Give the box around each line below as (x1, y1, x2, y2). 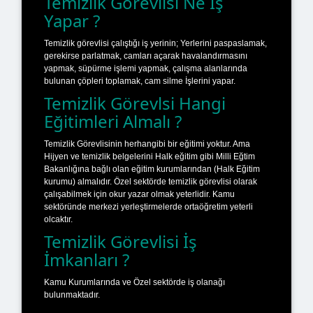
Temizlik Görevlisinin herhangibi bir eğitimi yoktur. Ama (44, 138, 250, 149)
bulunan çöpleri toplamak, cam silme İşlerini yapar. (44, 75, 235, 86)
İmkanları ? (44, 247, 129, 271)
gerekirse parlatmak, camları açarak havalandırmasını (44, 50, 247, 61)
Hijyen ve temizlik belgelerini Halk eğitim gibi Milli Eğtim (44, 151, 255, 161)
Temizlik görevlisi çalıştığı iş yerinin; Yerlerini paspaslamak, (44, 38, 267, 48)
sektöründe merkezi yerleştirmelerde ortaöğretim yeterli (44, 201, 253, 212)
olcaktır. (44, 214, 73, 224)
